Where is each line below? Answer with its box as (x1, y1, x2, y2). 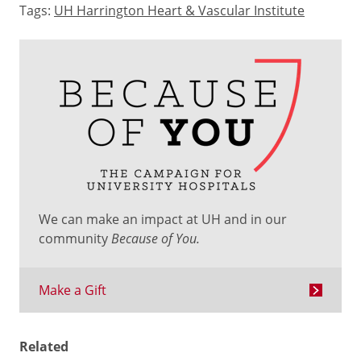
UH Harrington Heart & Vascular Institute (54, 2, 305, 19)
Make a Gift (39, 281, 106, 299)
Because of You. (111, 230, 200, 247)
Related (19, 338, 68, 355)
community (39, 230, 111, 247)
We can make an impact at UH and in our (39, 210, 287, 228)
